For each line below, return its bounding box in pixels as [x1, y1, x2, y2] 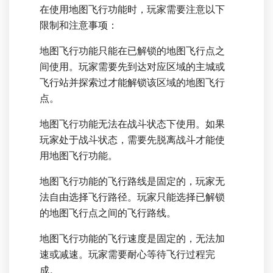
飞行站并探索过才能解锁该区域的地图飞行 [40, 76, 225, 90]
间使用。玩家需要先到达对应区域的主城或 [40, 60, 225, 74]
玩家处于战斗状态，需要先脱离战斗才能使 [40, 133, 225, 147]
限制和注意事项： [40, 19, 118, 32]
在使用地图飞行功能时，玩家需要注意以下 [40, 3, 225, 16]
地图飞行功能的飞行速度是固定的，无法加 [40, 232, 225, 246]
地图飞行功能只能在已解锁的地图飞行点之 [40, 44, 225, 58]
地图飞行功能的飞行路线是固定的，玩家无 [40, 175, 225, 188]
